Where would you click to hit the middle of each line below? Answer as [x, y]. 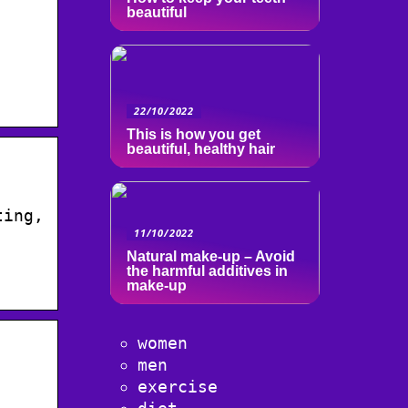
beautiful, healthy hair [201, 149]
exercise [178, 387]
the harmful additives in [207, 271]
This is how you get [194, 134]
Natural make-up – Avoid [211, 256]
